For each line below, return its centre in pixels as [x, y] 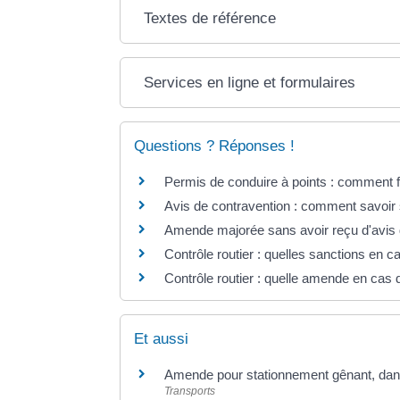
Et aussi [162, 339]
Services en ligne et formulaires [250, 83]
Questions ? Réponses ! [215, 146]
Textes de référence [210, 19]
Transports [190, 392]
